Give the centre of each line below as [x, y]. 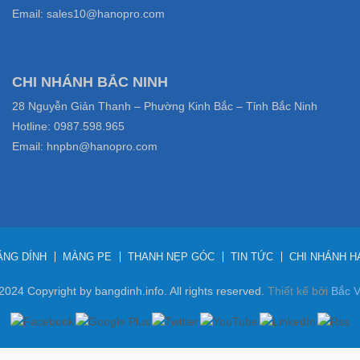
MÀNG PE [87, 257]
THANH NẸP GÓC [171, 257]
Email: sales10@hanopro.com [88, 14]
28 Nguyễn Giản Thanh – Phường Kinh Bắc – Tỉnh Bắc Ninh [165, 106]
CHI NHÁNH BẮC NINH [90, 82]
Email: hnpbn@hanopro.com [85, 146]
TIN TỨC [252, 257]
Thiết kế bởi [299, 291]
